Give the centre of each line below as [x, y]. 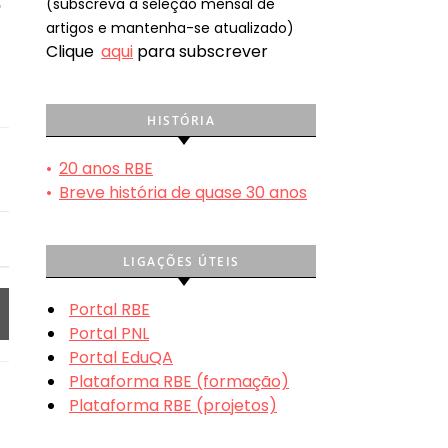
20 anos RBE [106, 168]
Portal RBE [109, 309]
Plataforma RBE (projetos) [173, 405]
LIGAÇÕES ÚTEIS [181, 261]
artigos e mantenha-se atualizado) [170, 27]
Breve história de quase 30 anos [183, 192]
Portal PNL [109, 333]
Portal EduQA [121, 357]
